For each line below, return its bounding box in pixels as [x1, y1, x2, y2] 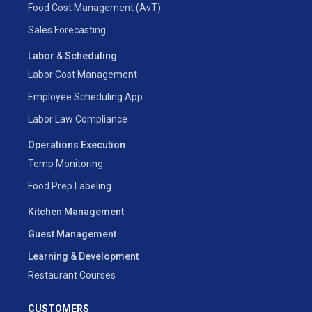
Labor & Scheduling [28, 50, 117, 62]
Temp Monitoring [28, 158, 103, 170]
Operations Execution [28, 139, 125, 151]
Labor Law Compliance [28, 114, 127, 125]
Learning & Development [28, 251, 139, 263]
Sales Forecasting [28, 24, 106, 36]
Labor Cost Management [28, 69, 137, 81]
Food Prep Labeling [28, 180, 111, 192]
